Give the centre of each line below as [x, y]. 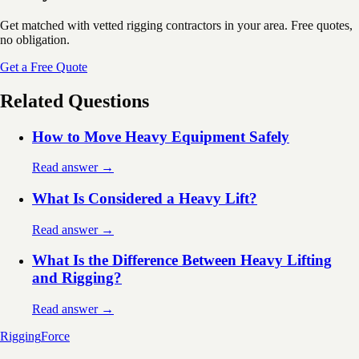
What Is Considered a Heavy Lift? [145, 198]
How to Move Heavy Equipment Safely [161, 136]
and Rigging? [77, 278]
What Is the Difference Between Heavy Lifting [182, 260]
